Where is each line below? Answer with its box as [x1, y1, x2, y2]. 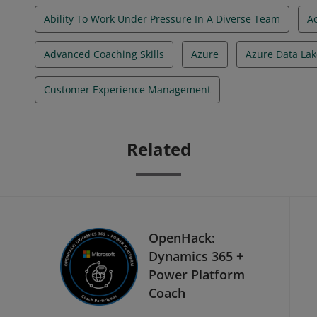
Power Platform [149, 265, 245, 283]
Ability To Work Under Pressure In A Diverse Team [44, 12, 280, 25]
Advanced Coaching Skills [44, 47, 164, 61]
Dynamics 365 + [149, 247, 243, 265]
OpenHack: [149, 229, 215, 246]
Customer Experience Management [44, 83, 211, 96]
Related [126, 137, 191, 161]
